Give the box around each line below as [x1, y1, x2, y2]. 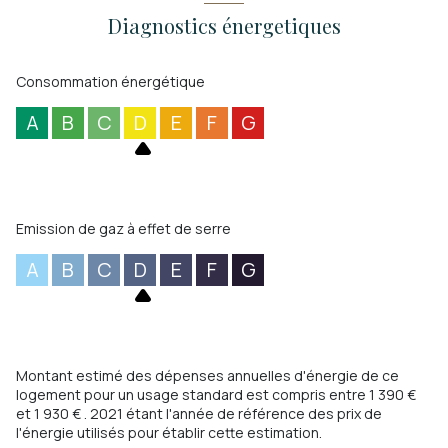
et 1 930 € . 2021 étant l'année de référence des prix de [16, 404, 382, 424]
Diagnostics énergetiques [107, 12, 341, 40]
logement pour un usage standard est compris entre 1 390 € [16, 385, 416, 405]
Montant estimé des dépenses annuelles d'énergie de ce [16, 366, 399, 386]
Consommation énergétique [16, 72, 205, 92]
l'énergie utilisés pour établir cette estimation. [16, 423, 322, 443]
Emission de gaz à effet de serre [16, 219, 231, 239]
